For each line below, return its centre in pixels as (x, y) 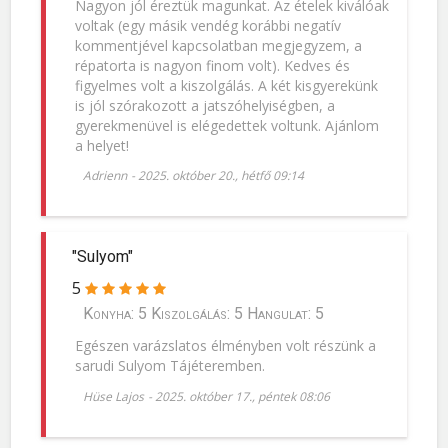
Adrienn (105, 176)
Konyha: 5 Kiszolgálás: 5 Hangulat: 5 (204, 314)
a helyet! (101, 145)
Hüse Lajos (114, 396)
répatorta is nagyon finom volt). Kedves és (212, 65)
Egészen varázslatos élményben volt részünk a (225, 346)
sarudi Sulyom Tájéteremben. (169, 366)
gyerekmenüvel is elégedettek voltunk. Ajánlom (226, 125)
